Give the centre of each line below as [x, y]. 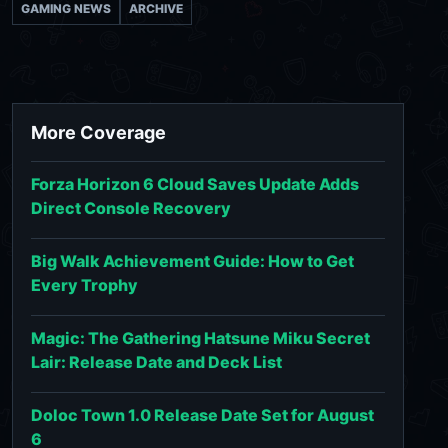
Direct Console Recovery [131, 207]
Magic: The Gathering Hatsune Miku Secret [200, 337]
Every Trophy [84, 284]
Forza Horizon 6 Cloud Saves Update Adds [195, 183]
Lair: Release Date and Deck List [156, 361]
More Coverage [98, 132]
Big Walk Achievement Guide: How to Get [192, 260]
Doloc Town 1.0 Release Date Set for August [202, 414]
